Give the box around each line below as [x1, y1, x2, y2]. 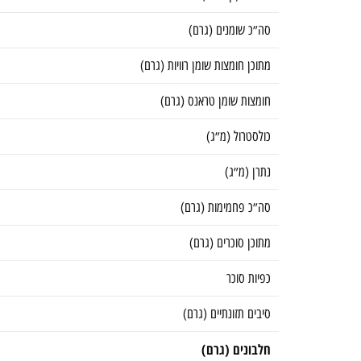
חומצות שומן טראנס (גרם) [160, 93, 271, 110]
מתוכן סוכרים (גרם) [189, 234, 271, 251]
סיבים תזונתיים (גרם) [183, 305, 271, 322]
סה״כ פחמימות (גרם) [180, 199, 271, 216]
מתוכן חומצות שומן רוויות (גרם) [140, 57, 271, 74]
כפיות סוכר [226, 270, 271, 287]
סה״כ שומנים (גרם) [189, 22, 271, 39]
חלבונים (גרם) [201, 340, 271, 359]
